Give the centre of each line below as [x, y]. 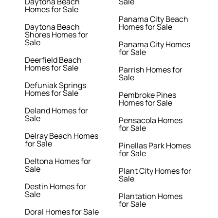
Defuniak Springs [56, 85]
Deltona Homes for [58, 161]
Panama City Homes [154, 45]
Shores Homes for [57, 35]
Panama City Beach [154, 19]
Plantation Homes [151, 196]
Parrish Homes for [151, 70]
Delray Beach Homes [62, 136]
